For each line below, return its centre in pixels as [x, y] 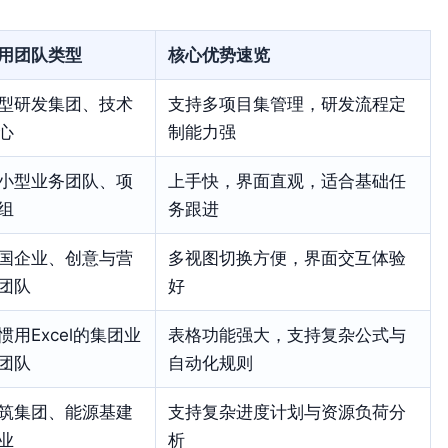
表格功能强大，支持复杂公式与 [287, 335]
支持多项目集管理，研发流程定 [287, 104]
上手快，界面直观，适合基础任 [287, 181]
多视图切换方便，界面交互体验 [287, 258]
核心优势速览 [219, 55]
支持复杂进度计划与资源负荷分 [287, 412]
